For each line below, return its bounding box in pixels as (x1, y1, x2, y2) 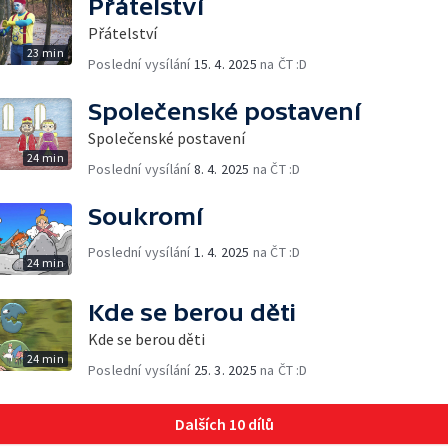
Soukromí (88, 202, 203, 230)
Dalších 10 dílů (174, 413, 274, 434)
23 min (26, 44, 64, 60)
